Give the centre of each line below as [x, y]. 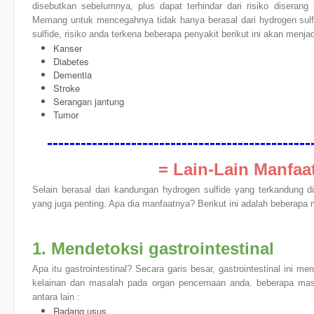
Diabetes [71, 61]
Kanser [68, 48]
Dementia [73, 75]
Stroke [67, 88]
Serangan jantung [89, 101]
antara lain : [56, 297]
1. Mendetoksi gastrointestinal [153, 248]
